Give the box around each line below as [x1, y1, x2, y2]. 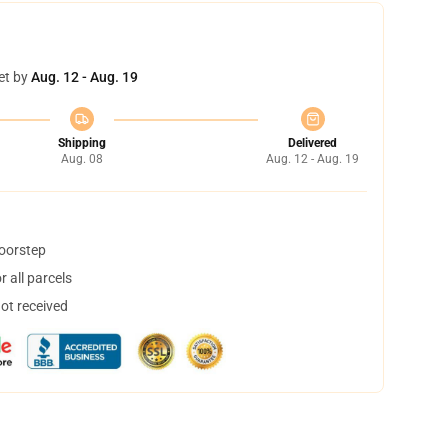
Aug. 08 [60, 152, 103, 166]
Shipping [57, 136, 106, 150]
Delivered [288, 136, 337, 150]
